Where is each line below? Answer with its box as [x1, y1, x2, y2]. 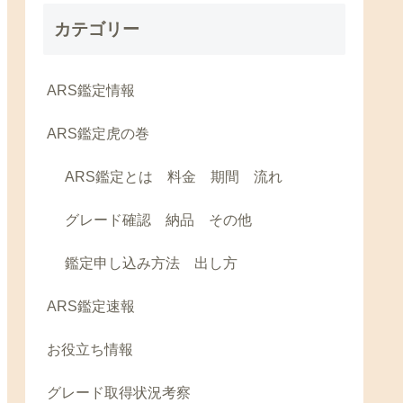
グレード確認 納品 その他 [65, 212, 252, 228]
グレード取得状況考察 [47, 385, 191, 401]
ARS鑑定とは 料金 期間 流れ [65, 169, 282, 185]
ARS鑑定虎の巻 [47, 126, 149, 142]
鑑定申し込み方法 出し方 [65, 255, 237, 272]
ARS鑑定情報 [47, 83, 135, 99]
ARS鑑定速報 [47, 299, 135, 315]
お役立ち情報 [47, 342, 133, 358]
